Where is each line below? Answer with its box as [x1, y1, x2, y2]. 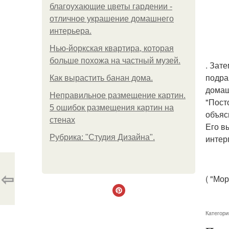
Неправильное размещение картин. [50, 91, 186, 100]
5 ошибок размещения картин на [50, 103, 174, 112]
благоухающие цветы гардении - [50, 2, 172, 11]
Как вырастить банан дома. [50, 74, 153, 82]
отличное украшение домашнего [50, 14, 174, 23]
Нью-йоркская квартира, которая [50, 44, 174, 53]
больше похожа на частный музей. [50, 56, 180, 65]
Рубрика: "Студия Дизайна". [50, 133, 155, 142]
